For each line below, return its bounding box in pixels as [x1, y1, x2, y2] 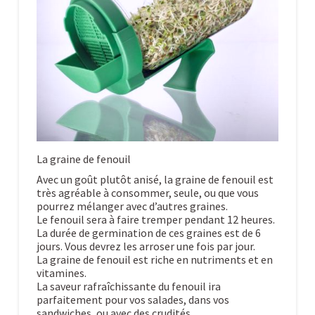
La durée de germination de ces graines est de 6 [36, 226, 261, 240]
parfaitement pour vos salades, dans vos [36, 292, 229, 307]
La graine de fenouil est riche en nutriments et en [36, 252, 273, 267]
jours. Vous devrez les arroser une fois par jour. [36, 239, 255, 254]
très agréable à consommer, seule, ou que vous [36, 186, 259, 200]
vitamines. [36, 266, 86, 281]
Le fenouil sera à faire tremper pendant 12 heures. [36, 212, 275, 227]
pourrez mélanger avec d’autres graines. [36, 199, 228, 214]
